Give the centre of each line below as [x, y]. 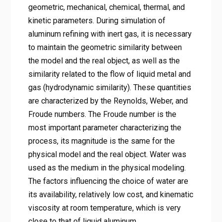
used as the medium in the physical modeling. [107, 167]
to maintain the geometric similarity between [105, 47]
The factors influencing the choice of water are [108, 181]
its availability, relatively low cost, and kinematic [111, 194]
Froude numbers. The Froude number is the [102, 114]
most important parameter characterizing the [105, 127]
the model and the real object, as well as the [104, 60]
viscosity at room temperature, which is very [104, 208]
